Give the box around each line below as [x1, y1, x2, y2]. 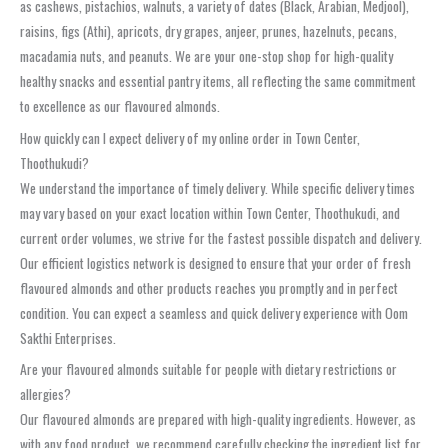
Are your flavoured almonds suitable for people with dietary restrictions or [20, 359, 397, 380]
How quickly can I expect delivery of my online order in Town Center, [20, 127, 360, 148]
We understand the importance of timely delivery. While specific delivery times [20, 177, 415, 198]
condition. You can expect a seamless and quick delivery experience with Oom [20, 302, 408, 323]
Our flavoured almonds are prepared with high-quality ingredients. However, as [20, 409, 416, 430]
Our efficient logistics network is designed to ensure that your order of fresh [20, 252, 411, 273]
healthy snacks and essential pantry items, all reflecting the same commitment [20, 70, 416, 91]
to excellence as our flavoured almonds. [20, 95, 220, 116]
